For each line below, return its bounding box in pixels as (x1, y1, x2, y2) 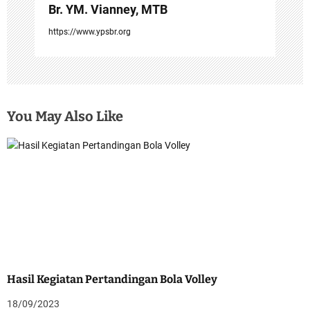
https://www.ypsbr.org (48, 26, 131, 37)
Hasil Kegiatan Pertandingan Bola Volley (7, 272, 217, 286)
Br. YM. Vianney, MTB (48, 1, 167, 17)
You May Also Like (7, 107, 123, 125)
